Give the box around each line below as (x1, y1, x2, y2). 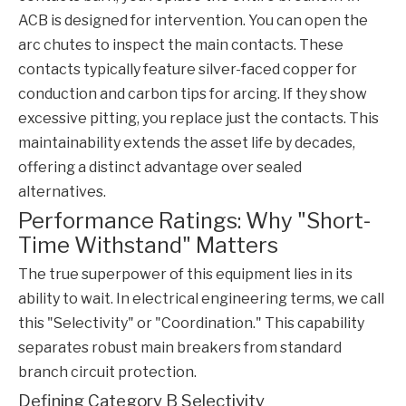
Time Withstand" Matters (18, 232, 278, 259)
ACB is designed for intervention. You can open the (18, 12, 368, 30)
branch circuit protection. (18, 363, 197, 382)
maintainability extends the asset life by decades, (18, 134, 355, 152)
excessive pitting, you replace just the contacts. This (18, 110, 379, 128)
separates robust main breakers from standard (18, 339, 342, 357)
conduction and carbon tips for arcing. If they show (18, 85, 367, 103)
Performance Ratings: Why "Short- (18, 208, 371, 235)
